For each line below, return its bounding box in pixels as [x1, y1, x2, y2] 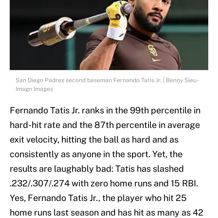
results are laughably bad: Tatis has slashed [10, 163, 184, 174]
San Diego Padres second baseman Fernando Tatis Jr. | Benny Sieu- [16, 76, 199, 84]
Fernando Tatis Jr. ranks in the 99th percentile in [10, 105, 200, 115]
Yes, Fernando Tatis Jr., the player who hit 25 [10, 192, 187, 203]
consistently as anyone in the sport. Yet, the [10, 148, 182, 159]
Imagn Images [16, 85, 53, 92]
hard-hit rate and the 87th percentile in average [10, 119, 200, 130]
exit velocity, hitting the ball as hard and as [10, 134, 179, 145]
